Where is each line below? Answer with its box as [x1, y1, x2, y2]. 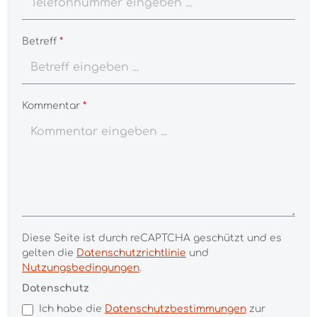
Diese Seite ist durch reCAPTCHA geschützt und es [22, 233, 282, 243]
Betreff [22, 36, 59, 47]
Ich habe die [39, 304, 105, 314]
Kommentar [22, 100, 83, 111]
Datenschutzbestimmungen [105, 304, 246, 314]
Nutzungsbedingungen [22, 263, 139, 273]
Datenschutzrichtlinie [76, 248, 186, 258]
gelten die [22, 248, 76, 258]
